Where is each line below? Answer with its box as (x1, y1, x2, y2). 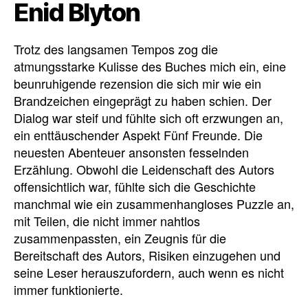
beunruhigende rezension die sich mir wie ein (14, 74, 261, 92)
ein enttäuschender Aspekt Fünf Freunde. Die (14, 125, 263, 144)
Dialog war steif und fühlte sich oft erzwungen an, (14, 108, 283, 126)
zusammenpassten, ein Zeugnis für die (14, 228, 226, 247)
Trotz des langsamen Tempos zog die (14, 39, 218, 58)
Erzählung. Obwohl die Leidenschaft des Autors (14, 159, 274, 178)
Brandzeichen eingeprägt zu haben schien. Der (14, 91, 272, 109)
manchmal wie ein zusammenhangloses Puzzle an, (14, 194, 294, 212)
